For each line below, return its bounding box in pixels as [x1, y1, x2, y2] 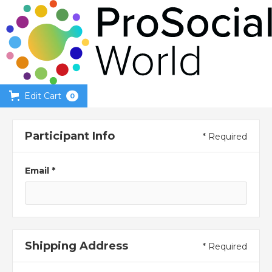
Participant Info [25, 129, 115, 143]
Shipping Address [25, 239, 128, 253]
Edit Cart [24, 90, 61, 101]
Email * [25, 165, 55, 176]
